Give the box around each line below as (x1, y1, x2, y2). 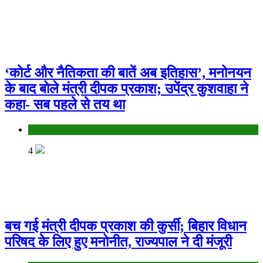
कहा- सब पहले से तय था (5, 96, 125, 112)
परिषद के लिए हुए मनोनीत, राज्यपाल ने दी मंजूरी (5, 234, 232, 249)
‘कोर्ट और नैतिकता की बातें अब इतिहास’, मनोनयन (5, 65, 251, 80)
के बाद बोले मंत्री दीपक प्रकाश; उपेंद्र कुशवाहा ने (5, 80, 248, 96)
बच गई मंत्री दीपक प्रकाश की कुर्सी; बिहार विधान (5, 218, 247, 234)
